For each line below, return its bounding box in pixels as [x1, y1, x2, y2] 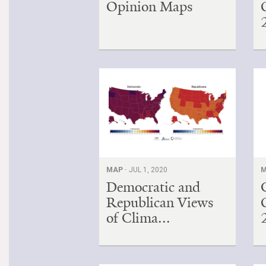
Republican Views [106, 193, 214, 211]
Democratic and [106, 178, 200, 196]
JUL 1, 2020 [129, 165, 167, 174]
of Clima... [106, 208, 170, 227]
